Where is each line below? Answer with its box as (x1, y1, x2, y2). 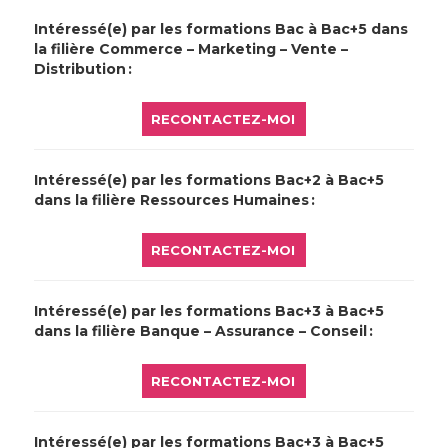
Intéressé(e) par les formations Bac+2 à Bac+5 (34, 171, 385, 190)
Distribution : (34, 60, 133, 79)
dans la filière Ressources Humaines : (34, 191, 316, 210)
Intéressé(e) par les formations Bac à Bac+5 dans (34, 20, 409, 39)
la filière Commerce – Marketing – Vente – (34, 40, 349, 59)
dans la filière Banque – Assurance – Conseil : (34, 322, 374, 341)
